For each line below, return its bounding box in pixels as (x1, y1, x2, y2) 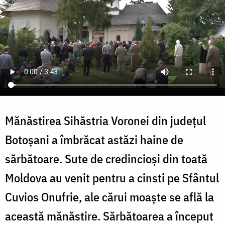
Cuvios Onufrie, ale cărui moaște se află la (5, 188, 214, 205)
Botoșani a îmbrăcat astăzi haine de (5, 131, 183, 148)
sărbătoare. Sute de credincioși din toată (5, 150, 207, 167)
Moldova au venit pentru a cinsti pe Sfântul (5, 169, 219, 186)
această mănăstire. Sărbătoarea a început (5, 207, 213, 224)
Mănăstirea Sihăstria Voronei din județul (5, 112, 206, 129)
